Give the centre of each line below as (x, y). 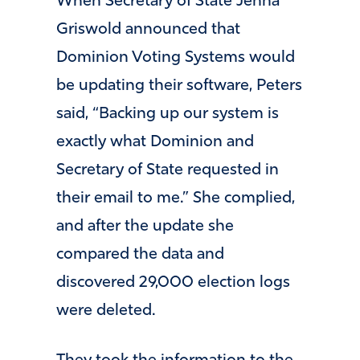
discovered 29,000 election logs (173, 283)
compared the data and (140, 255)
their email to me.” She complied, (176, 199)
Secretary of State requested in (168, 171)
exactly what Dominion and (155, 143)
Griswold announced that (148, 30)
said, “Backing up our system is (168, 115)
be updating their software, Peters (179, 86)
